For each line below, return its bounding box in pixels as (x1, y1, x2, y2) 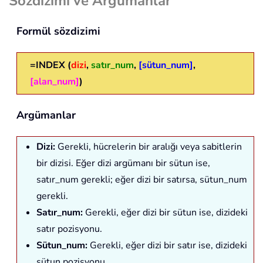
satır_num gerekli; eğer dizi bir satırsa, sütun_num (36, 173, 247, 187)
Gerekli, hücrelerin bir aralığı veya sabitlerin (55, 140, 242, 154)
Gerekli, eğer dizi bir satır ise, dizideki (87, 239, 247, 252)
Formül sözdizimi (16, 24, 100, 39)
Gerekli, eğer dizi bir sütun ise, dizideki (83, 206, 248, 220)
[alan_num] (30, 75, 79, 89)
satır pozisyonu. (36, 222, 102, 236)
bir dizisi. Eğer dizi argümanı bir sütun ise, (36, 157, 210, 170)
